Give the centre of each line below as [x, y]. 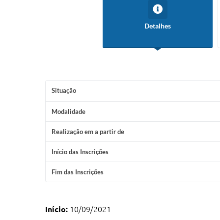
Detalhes [158, 26]
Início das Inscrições [80, 152]
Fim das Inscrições [78, 172]
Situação [64, 90]
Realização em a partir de [88, 132]
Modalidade [69, 111]
